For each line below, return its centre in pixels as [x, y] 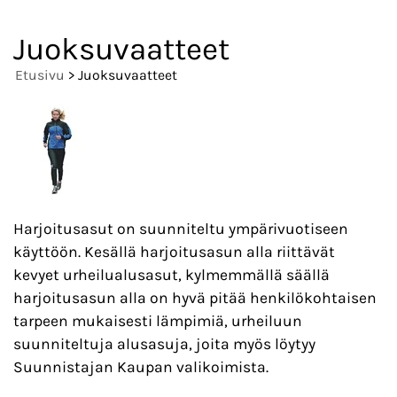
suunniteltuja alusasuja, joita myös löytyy [164, 343]
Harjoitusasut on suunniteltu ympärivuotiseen [181, 228]
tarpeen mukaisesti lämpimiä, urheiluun [158, 320]
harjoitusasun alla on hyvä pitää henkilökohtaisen [195, 297]
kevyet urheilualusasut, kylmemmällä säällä [171, 274]
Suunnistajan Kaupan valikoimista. [141, 366]
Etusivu [40, 75]
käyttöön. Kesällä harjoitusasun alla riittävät [174, 251]
